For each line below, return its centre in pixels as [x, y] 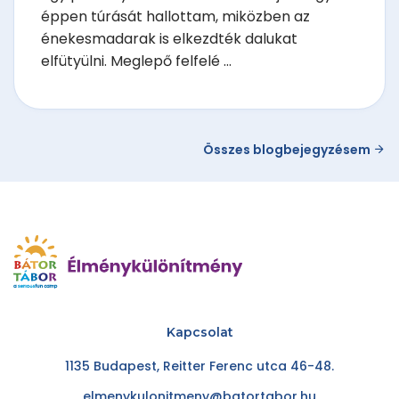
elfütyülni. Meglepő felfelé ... [136, 61]
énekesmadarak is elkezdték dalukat [169, 39]
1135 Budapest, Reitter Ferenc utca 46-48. [199, 366]
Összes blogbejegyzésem [288, 149]
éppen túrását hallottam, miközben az [175, 17]
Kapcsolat [199, 333]
